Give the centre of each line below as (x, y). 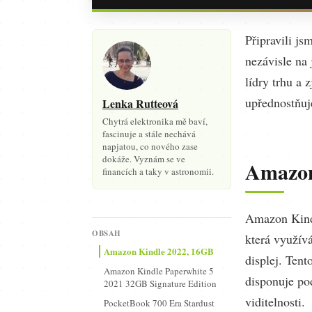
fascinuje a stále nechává (149, 134)
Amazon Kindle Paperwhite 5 (159, 271)
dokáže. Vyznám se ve (144, 159)
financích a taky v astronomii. (158, 171)
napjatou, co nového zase (150, 146)
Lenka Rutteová (140, 103)
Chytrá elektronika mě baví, (155, 121)
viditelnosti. (275, 302)
